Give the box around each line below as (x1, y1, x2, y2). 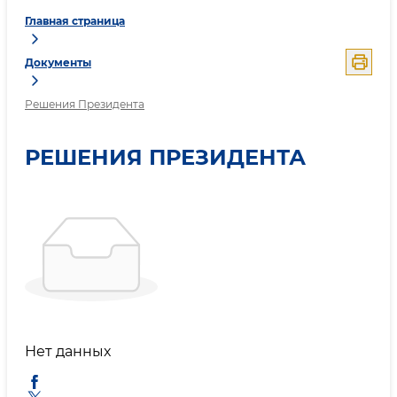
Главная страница (25, 14, 125, 28)
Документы (25, 56, 91, 70)
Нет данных (25, 343, 111, 360)
